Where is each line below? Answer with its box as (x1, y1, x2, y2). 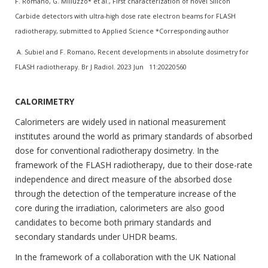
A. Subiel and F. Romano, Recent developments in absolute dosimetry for (15, 47, 249, 56)
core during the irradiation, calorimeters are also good (15, 202, 224, 214)
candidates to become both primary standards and (15, 216, 211, 228)
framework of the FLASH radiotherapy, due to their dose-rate (15, 159, 252, 170)
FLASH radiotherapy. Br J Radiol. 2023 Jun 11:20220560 (15, 62, 187, 71)
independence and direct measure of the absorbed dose (15, 173, 232, 185)
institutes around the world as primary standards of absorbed (15, 130, 252, 142)
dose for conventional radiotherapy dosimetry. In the (15, 144, 219, 156)
